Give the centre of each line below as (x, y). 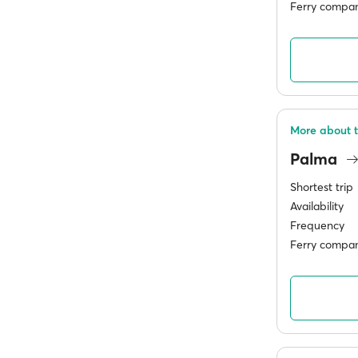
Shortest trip (322, 187)
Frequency (317, 225)
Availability (317, 206)
